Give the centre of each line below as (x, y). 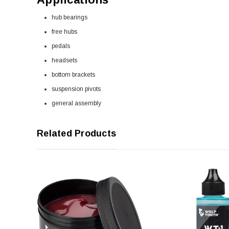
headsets (64, 60)
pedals (61, 46)
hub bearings (69, 17)
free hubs (64, 32)
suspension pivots (76, 89)
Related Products (76, 133)
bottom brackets (73, 75)
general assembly (76, 103)
